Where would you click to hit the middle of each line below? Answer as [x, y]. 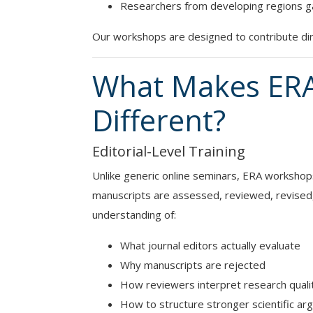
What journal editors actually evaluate [210, 245]
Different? [159, 120]
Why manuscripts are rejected [193, 265]
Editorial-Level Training [169, 151]
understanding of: [134, 214]
